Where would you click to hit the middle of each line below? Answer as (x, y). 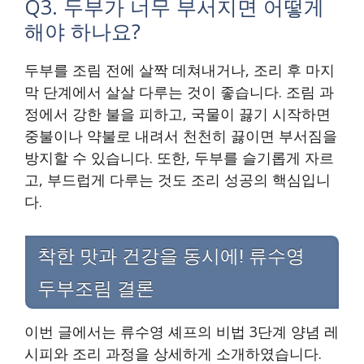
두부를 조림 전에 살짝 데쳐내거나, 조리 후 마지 (180, 70)
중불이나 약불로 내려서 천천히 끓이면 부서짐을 (181, 136)
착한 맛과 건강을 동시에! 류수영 (171, 256)
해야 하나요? (82, 31)
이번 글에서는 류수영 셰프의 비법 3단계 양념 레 (182, 332)
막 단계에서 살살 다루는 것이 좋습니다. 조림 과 (179, 92)
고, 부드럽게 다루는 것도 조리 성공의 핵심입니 (178, 180)
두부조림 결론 (96, 289)
